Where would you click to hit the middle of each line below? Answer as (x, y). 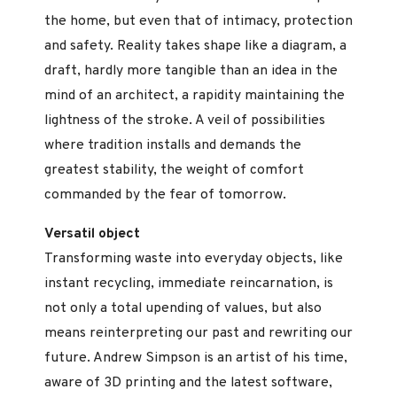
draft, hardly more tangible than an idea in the (191, 71)
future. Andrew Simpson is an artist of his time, (196, 358)
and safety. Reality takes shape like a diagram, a (195, 47)
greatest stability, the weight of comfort (174, 171)
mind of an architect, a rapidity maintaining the (195, 96)
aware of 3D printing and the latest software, (188, 383)
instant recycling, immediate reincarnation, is (189, 284)
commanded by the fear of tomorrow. (165, 195)
